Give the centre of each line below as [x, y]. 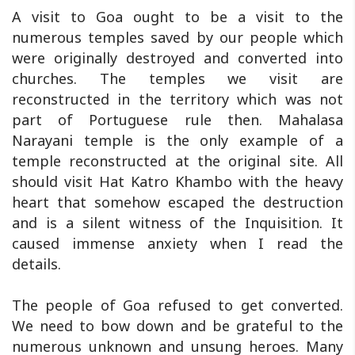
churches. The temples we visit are [177, 78]
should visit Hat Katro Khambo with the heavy [177, 181]
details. [36, 263]
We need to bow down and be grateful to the [177, 325]
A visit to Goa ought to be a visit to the [177, 16]
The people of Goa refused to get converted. [177, 305]
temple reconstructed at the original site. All [177, 160]
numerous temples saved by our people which [177, 37]
